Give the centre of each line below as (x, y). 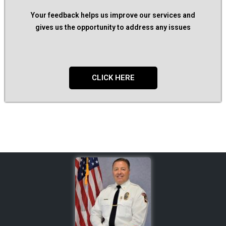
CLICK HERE (113, 78)
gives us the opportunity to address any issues (113, 27)
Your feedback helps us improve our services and (113, 15)
